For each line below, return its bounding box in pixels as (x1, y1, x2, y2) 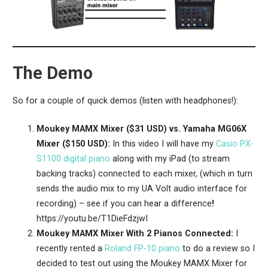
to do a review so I (179, 243, 255, 254)
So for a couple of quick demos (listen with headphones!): (12, 96, 238, 106)
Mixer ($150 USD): (36, 138, 112, 149)
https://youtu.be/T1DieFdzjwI (36, 213, 148, 224)
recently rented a (36, 243, 105, 254)
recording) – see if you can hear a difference (36, 198, 212, 209)
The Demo (12, 62, 93, 83)
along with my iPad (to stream (109, 153, 230, 164)
